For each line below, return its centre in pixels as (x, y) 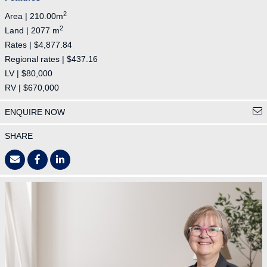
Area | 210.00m (34, 16)
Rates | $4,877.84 (38, 45)
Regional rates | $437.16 (51, 59)
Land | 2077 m (32, 31)
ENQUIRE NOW (35, 112)
